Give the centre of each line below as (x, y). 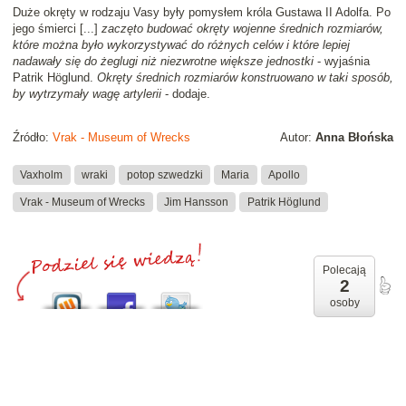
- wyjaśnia (342, 62)
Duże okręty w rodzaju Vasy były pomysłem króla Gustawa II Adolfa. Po (202, 13)
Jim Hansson (196, 202)
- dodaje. (186, 94)
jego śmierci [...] (57, 29)
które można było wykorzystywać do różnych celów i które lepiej (181, 45)
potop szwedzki (164, 174)
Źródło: (33, 138)
